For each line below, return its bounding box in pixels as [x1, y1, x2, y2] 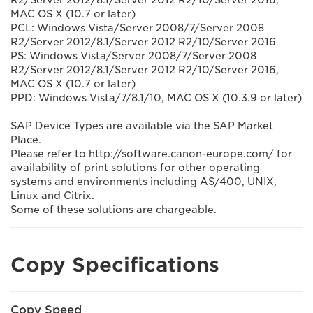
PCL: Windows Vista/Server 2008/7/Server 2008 [10, 22, 264, 34]
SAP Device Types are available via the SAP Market [10, 120, 273, 131]
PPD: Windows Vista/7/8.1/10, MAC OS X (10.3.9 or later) [10, 92, 302, 103]
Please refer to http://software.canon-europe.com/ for [10, 148, 292, 159]
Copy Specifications [10, 253, 219, 277]
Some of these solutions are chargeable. [10, 204, 217, 215]
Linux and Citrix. [10, 190, 94, 201]
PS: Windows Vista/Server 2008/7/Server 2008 [10, 50, 256, 61]
